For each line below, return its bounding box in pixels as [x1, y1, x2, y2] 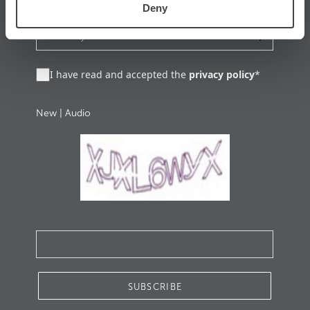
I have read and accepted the [50, 68, 190, 82]
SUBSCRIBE [127, 282, 183, 293]
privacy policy [189, 68, 255, 82]
